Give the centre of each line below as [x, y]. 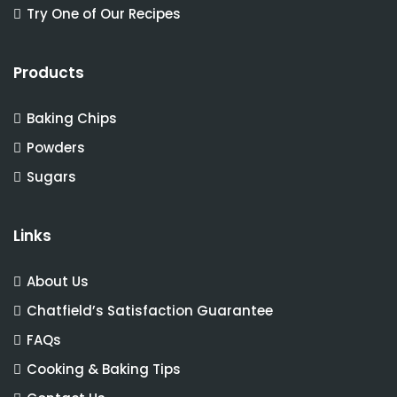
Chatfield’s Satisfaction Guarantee [150, 311]
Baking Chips [72, 118]
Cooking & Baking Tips [104, 369]
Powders [56, 148]
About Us [58, 281]
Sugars [51, 177]
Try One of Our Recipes [104, 14]
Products [49, 73]
